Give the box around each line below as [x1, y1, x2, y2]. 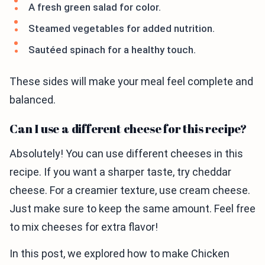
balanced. [9, 93, 56, 106]
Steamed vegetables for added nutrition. [28, 22, 215, 34]
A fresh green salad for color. [28, 1, 161, 13]
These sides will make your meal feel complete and [9, 75, 253, 88]
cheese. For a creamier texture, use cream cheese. [9, 184, 250, 196]
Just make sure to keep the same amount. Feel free [9, 202, 256, 215]
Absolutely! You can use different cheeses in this [9, 147, 243, 160]
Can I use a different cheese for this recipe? [9, 121, 247, 137]
